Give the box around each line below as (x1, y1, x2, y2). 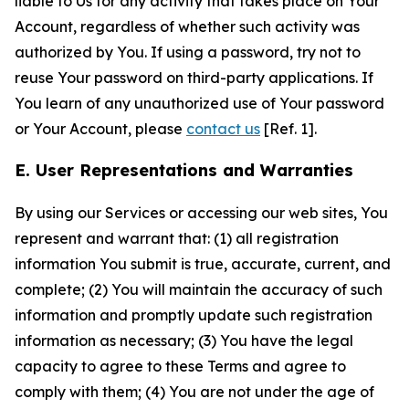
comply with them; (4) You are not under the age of (15, 383, 374, 401)
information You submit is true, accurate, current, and (15, 255, 391, 273)
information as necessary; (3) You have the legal (15, 331, 353, 350)
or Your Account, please (15, 120, 186, 138)
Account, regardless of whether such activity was (15, 17, 360, 36)
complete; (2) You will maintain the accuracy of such (15, 280, 383, 299)
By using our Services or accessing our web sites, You (15, 204, 388, 222)
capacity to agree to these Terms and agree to (15, 357, 346, 375)
